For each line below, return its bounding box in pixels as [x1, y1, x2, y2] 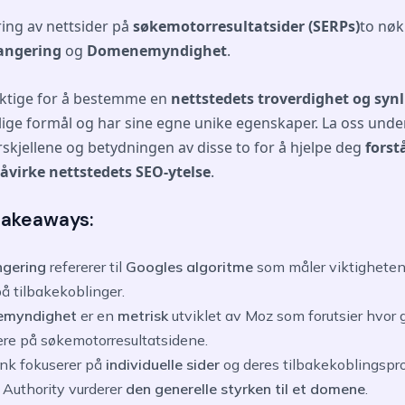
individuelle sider [106, 355, 223, 374]
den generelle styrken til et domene [126, 380, 365, 399]
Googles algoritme [126, 258, 257, 277]
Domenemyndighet [87, 41, 227, 61]
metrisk [118, 306, 172, 325]
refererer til [50, 258, 126, 277]
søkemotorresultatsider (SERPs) [133, 16, 360, 36]
